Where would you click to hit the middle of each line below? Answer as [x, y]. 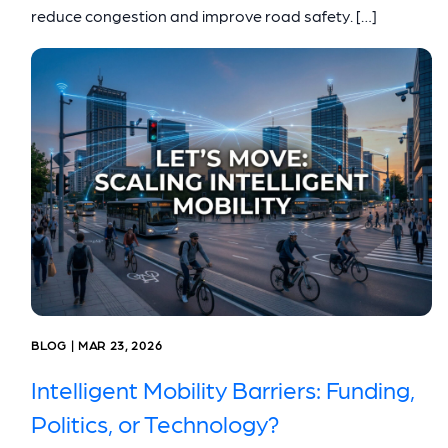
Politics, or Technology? [155, 422]
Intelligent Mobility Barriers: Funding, [223, 388]
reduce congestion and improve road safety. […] [204, 16]
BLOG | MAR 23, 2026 [97, 344]
